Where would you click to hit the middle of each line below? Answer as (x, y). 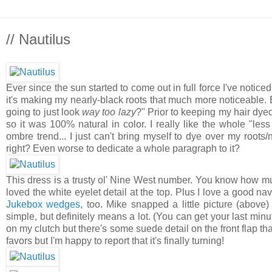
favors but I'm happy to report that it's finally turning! (115, 240)
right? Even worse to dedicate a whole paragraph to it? (124, 148)
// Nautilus (38, 39)
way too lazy (109, 112)
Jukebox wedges (43, 204)
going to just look (44, 112)
